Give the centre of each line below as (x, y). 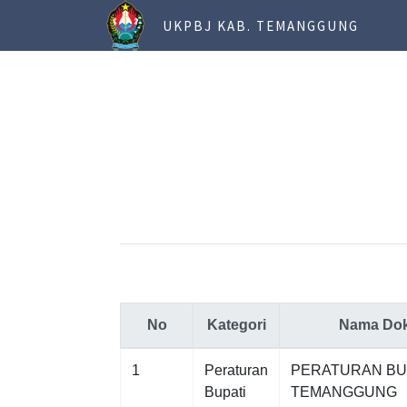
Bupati (225, 392)
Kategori (236, 325)
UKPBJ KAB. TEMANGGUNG (261, 25)
